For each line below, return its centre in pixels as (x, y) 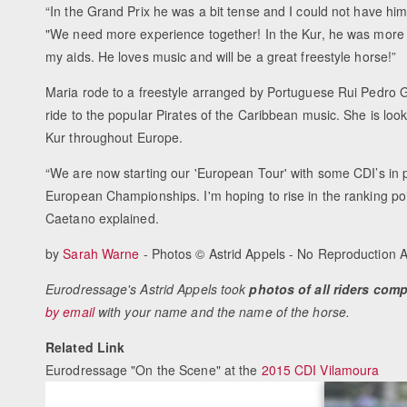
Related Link (85, 347)
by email (70, 312)
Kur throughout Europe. (114, 138)
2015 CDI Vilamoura (320, 370)
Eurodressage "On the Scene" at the (154, 370)
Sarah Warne (101, 254)
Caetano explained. (102, 218)
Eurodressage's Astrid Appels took (148, 289)
